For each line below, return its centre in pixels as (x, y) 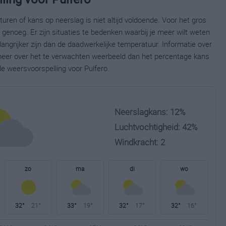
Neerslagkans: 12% (150, 112)
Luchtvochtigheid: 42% (156, 127)
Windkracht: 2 (140, 142)
